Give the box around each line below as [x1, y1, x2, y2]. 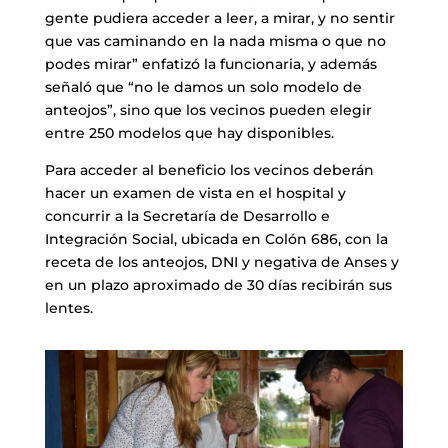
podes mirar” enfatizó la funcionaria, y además [44, 54, 377, 73]
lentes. [44, 298, 93, 317]
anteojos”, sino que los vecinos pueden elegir [44, 100, 372, 119]
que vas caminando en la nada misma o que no [44, 31, 386, 50]
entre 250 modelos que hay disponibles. [44, 123, 334, 142]
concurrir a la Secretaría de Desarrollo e [44, 206, 330, 225]
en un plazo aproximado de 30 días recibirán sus [44, 275, 392, 294]
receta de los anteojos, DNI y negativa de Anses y [44, 252, 399, 271]
